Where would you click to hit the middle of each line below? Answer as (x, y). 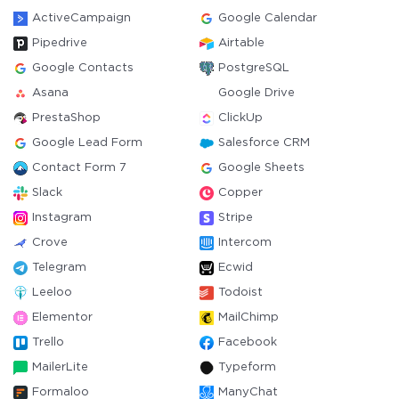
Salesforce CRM (264, 143)
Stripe (236, 218)
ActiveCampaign (81, 18)
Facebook (248, 342)
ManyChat (248, 392)
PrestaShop (66, 118)
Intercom (245, 243)
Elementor (62, 318)
